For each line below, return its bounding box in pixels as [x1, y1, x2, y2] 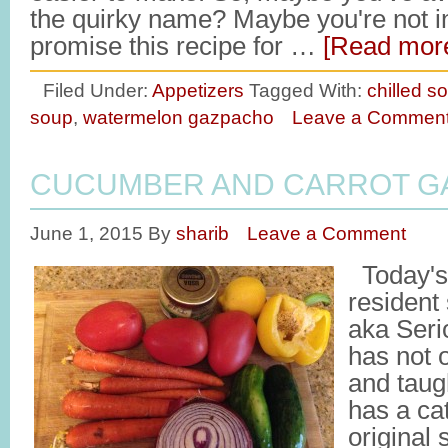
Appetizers [152, 79, 244, 101]
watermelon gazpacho [83, 106, 274, 128]
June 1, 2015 [30, 222, 143, 244]
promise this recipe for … [30, 32, 323, 60]
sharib [176, 222, 229, 244]
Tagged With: [249, 79, 367, 101]
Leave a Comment [247, 222, 406, 244]
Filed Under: [43, 79, 152, 101]
